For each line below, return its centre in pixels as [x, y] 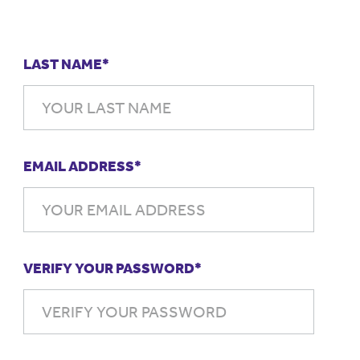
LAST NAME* [67, 64]
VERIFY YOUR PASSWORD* [113, 268]
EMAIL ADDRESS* [83, 166]
